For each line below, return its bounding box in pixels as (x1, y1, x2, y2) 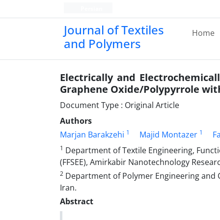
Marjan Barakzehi (60, 129, 124, 140)
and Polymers (64, 35, 141, 52)
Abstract (60, 196, 93, 207)
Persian (79, 4, 103, 13)
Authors (60, 115, 92, 126)
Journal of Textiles (64, 22, 164, 38)
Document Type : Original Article (60, 100, 179, 110)
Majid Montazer (139, 129, 197, 140)
